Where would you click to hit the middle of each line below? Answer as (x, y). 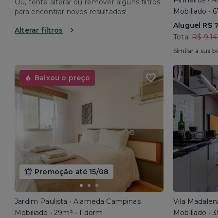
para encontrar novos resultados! (71, 12)
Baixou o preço (63, 78)
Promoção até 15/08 (72, 172)
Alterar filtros (39, 30)
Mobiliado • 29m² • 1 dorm (59, 213)
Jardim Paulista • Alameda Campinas (78, 201)
